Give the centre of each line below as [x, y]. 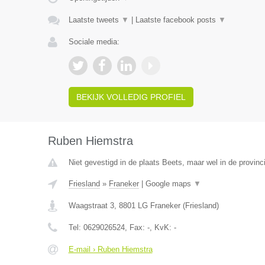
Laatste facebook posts [177, 20]
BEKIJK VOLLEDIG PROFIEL [131, 97]
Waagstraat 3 [91, 206]
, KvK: [161, 227]
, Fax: [136, 227]
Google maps [169, 184]
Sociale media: [94, 42]
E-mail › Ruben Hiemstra [110, 249]
